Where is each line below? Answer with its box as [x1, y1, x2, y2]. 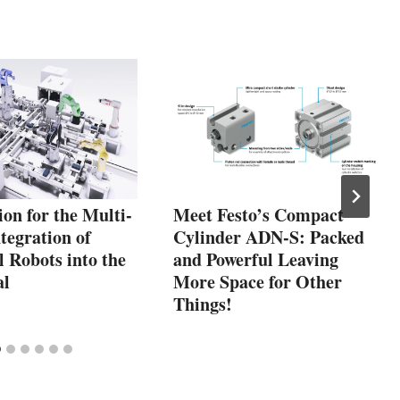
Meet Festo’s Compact [173, 201, 344, 228]
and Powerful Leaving [173, 246, 338, 272]
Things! [173, 290, 232, 317]
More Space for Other [173, 268, 342, 295]
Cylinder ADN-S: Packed [173, 223, 364, 250]
